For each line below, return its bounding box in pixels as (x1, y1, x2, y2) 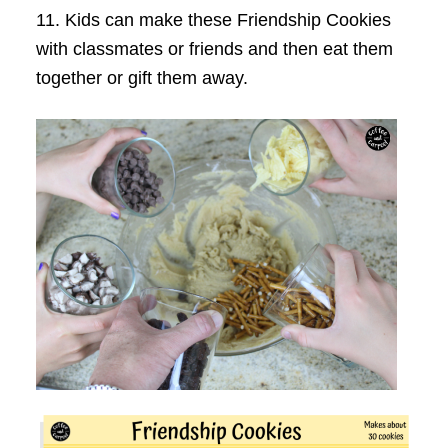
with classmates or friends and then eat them (35, 39, 393, 60)
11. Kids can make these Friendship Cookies (35, 10, 391, 31)
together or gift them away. (35, 68, 248, 89)
